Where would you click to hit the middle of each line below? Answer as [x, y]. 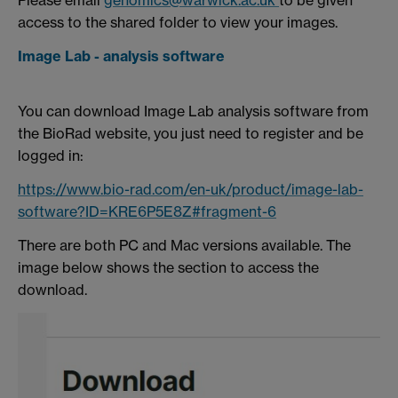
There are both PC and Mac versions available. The [184, 246]
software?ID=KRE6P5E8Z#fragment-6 [147, 212]
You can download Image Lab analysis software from [193, 111]
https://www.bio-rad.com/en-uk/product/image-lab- [191, 190]
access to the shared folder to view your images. [178, 23]
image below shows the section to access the [168, 268]
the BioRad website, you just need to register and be [191, 134]
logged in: [51, 156]
